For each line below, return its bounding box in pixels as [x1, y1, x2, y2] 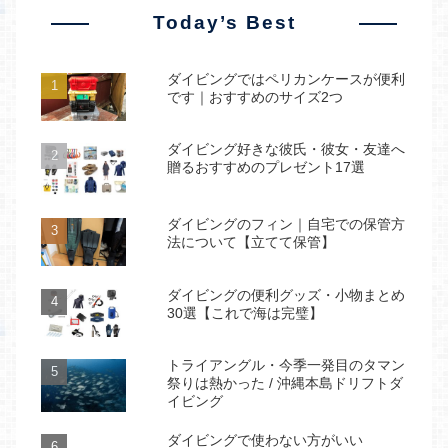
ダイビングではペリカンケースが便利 [167, 70, 405, 87]
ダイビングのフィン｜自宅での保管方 [167, 216, 405, 233]
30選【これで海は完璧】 [167, 304, 323, 321]
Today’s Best [152, 11, 296, 33]
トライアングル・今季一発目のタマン [167, 357, 405, 374]
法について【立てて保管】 [167, 234, 335, 251]
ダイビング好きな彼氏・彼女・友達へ [167, 141, 405, 158]
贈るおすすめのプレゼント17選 [167, 159, 365, 176]
